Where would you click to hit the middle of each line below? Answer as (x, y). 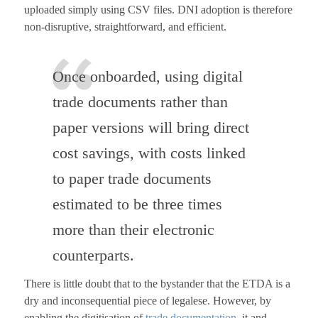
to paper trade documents (132, 179)
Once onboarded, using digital (147, 77)
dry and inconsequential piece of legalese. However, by (147, 301)
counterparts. (93, 256)
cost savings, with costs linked (149, 153)
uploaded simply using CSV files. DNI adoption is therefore (158, 10)
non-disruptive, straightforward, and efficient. (125, 27)
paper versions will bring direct (150, 128)
